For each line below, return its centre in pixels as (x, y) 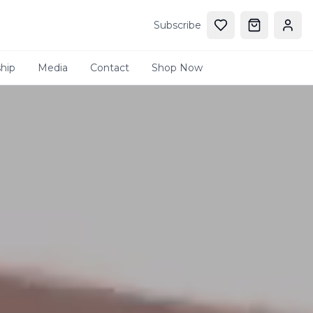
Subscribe (177, 25)
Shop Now (177, 68)
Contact (109, 68)
